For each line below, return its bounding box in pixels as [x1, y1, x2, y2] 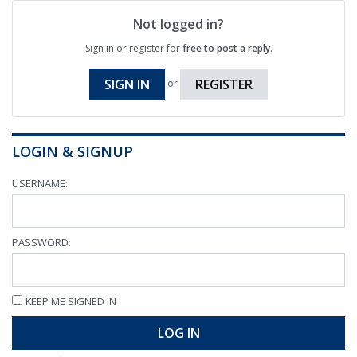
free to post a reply [182, 41, 270, 56]
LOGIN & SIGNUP [12, 141, 133, 162]
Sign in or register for [84, 41, 182, 56]
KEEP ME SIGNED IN [25, 293, 116, 308]
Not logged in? [133, 15, 224, 33]
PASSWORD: [12, 234, 71, 249]
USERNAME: [12, 176, 68, 191]
